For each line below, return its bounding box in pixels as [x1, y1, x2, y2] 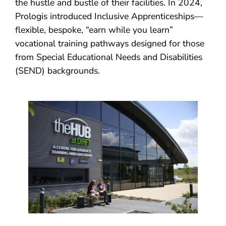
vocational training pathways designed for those [15, 37, 204, 50]
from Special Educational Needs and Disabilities [15, 51, 202, 64]
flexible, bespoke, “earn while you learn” [15, 24, 173, 36]
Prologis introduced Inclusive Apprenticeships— [15, 10, 203, 23]
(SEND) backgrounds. [15, 65, 100, 77]
